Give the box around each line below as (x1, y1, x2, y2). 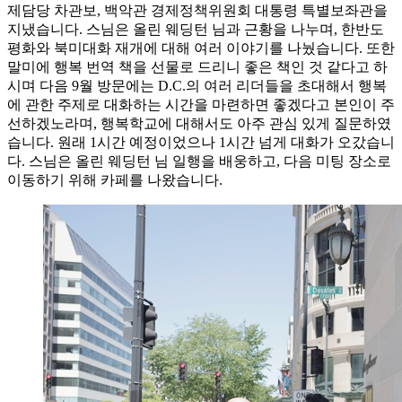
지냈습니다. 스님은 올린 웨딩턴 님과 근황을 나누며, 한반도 (7, 21, 384, 37)
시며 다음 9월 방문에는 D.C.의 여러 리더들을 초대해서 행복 (7, 77, 387, 93)
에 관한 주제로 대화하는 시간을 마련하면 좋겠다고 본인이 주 (7, 96, 395, 112)
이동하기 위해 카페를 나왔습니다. (7, 171, 223, 188)
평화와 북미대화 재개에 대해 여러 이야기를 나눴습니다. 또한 (7, 39, 395, 56)
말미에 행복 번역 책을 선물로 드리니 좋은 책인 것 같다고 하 (7, 58, 388, 74)
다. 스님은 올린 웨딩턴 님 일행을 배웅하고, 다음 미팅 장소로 (7, 153, 391, 169)
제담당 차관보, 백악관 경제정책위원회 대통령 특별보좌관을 (7, 2, 388, 18)
